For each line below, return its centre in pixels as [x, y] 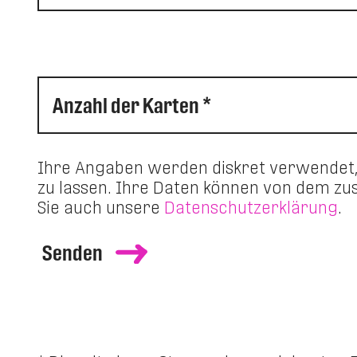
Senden [73, 253]
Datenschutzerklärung [251, 208]
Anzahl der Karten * [132, 105]
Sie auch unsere [101, 208]
